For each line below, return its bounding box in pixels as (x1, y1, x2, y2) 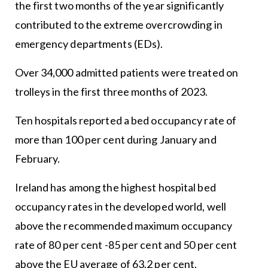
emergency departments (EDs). (14, 37, 163, 51)
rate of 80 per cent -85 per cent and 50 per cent (14, 238, 237, 252)
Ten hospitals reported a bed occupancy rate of (14, 114, 237, 127)
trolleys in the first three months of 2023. (14, 85, 208, 99)
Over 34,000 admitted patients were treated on (14, 66, 239, 80)
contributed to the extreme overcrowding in (14, 18, 223, 32)
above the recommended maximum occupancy (14, 219, 233, 233)
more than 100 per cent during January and (14, 133, 217, 147)
